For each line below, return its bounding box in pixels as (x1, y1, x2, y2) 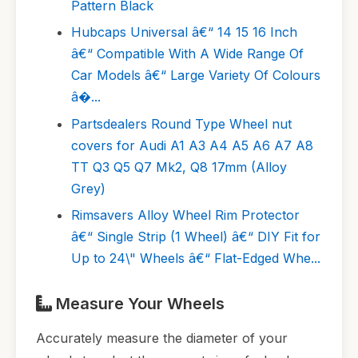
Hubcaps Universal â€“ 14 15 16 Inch (71, 24, 297, 41)
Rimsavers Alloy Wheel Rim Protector (71, 206, 300, 223)
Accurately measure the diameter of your (36, 329, 288, 346)
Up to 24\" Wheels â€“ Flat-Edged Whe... (71, 249, 320, 266)
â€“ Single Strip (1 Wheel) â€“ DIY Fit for (71, 228, 320, 245)
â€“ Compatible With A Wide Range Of (71, 46, 304, 62)
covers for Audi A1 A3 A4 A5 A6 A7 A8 (71, 137, 313, 153)
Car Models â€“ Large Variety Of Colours (71, 67, 320, 84)
